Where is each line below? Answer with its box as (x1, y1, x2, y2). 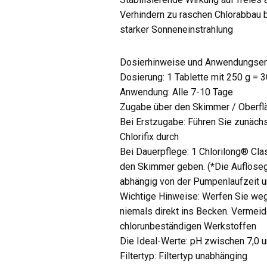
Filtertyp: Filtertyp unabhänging (120, 250, 248, 262)
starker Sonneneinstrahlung (120, 24, 234, 35)
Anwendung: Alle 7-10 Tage (120, 86, 234, 98)
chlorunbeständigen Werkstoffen (120, 221, 257, 232)
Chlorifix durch (120, 131, 179, 142)
